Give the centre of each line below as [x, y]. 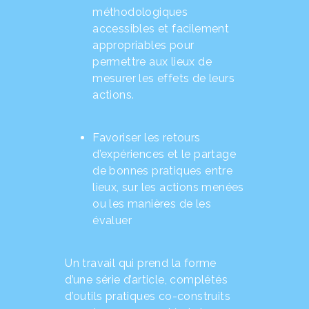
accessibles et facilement [161, 28]
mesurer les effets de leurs [163, 78]
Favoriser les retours [147, 138]
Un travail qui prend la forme [141, 263]
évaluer [112, 220]
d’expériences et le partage [164, 154]
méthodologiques [140, 12]
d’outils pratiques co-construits [148, 297]
